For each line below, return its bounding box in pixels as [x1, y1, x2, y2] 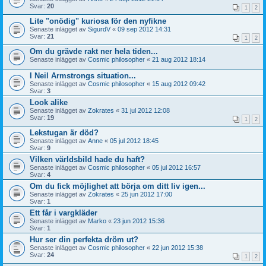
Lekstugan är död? [30, 128, 99, 137]
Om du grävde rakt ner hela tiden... [30, 46, 158, 56]
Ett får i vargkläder [30, 208, 97, 217]
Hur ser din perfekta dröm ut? [30, 235, 138, 244]
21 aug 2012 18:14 [152, 55, 205, 63]
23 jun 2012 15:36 [113, 217, 164, 224]
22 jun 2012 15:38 [152, 243, 203, 251]
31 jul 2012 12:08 [121, 106, 170, 114]
